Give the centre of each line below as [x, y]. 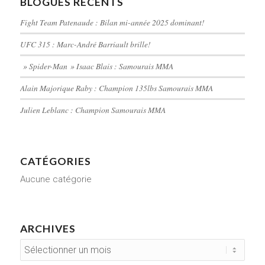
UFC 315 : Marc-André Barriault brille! [85, 44]
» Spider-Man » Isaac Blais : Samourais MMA [96, 66]
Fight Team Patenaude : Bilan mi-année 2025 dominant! [112, 22]
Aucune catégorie [56, 180]
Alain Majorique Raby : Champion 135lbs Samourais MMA [116, 88]
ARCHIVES [48, 229]
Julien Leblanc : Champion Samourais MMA [93, 110]
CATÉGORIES [55, 161]
